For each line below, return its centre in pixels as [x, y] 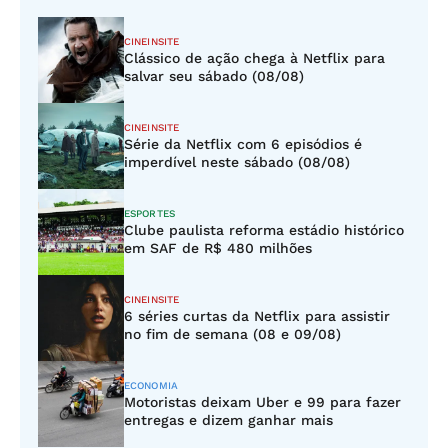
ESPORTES [149, 213]
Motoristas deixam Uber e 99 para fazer [262, 402]
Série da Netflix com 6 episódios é [243, 144]
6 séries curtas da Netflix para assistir [257, 316]
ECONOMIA [151, 385]
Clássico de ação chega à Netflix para [254, 58]
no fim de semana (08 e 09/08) [232, 334]
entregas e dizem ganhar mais [228, 420]
